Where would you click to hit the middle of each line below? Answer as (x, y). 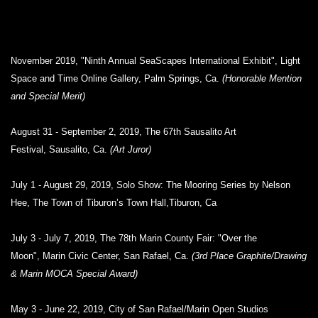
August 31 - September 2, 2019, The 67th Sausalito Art (124, 132)
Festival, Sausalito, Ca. (60, 149)
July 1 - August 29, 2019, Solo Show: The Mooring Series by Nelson (150, 185)
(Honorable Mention (262, 78)
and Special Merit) (48, 96)
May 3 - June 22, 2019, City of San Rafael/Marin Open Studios (139, 309)
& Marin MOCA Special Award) (74, 274)
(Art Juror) (131, 149)
